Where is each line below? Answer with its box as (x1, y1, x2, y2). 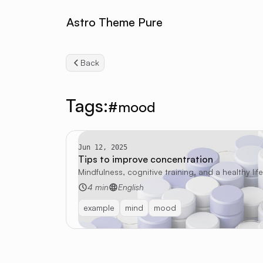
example (83, 203, 114, 213)
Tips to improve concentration (78, 153, 213, 165)
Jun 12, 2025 (78, 143, 127, 151)
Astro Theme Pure (66, 15, 163, 29)
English (118, 182, 144, 192)
